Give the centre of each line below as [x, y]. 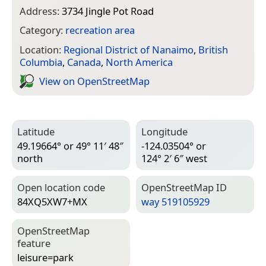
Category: [42, 30]
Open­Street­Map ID [184, 187]
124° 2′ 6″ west [174, 159]
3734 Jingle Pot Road [108, 11]
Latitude [36, 131]
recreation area [100, 30]
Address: [41, 11]
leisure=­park [45, 258]
